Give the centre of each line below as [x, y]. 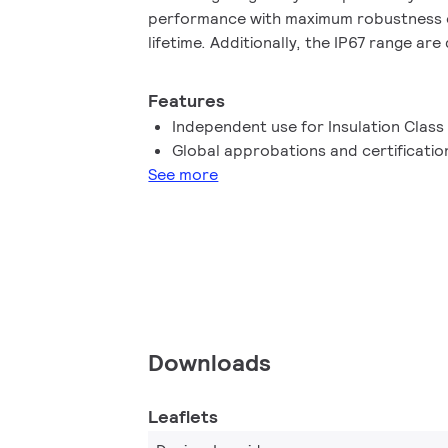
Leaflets [183, 416]
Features [187, 100]
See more [183, 174]
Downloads [209, 362]
